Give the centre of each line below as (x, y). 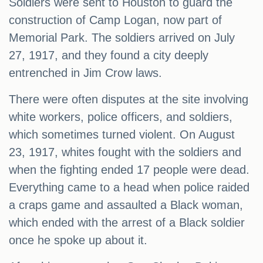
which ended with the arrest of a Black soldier (127, 223)
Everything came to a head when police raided (129, 188)
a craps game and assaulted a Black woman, (126, 205)
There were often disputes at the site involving (129, 100)
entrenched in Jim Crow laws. (85, 73)
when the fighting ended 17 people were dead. (129, 170)
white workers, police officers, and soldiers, (121, 117)
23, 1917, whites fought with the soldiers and (125, 152)
